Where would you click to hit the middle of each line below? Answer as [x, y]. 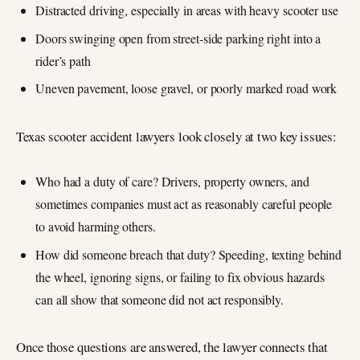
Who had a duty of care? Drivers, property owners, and [172, 182]
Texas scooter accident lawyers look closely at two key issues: [176, 136]
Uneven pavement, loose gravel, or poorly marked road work [186, 88]
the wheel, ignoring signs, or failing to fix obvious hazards [180, 276]
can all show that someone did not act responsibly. [160, 299]
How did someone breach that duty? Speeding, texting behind [189, 254]
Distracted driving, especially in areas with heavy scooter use [187, 10]
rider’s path [63, 60]
